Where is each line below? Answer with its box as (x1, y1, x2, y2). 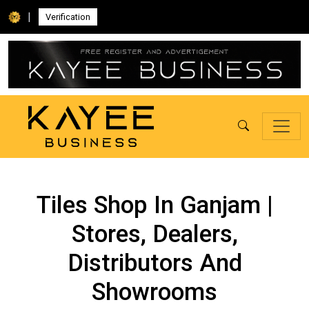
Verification (46, 12, 90, 22)
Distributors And (67, 248, 242, 277)
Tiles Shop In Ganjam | (36, 190, 273, 219)
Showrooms (92, 277, 217, 306)
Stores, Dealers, (71, 219, 238, 248)
